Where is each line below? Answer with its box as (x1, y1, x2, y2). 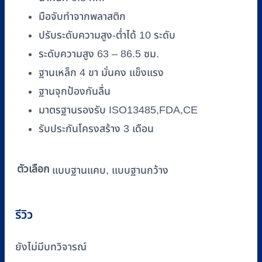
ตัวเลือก (17, 161, 50, 178)
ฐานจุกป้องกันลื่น (39, 85, 111, 98)
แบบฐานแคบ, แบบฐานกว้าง (52, 164, 168, 176)
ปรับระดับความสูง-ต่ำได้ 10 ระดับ (39, 29, 175, 42)
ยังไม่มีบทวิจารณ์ (15, 241, 87, 253)
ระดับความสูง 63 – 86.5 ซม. (39, 48, 159, 60)
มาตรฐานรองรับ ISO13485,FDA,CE (39, 104, 198, 116)
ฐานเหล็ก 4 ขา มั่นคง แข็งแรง (39, 67, 164, 79)
